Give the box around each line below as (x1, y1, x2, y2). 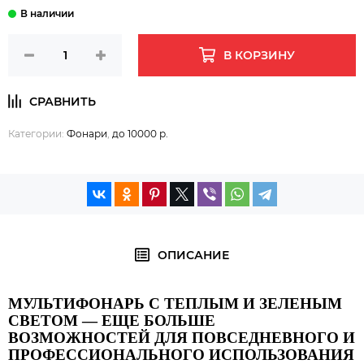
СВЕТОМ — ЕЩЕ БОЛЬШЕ (8, 311, 215, 329)
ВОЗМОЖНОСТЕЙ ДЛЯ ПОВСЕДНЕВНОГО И (8, 328, 355, 346)
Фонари (67, 127, 107, 140)
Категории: (8, 127, 67, 140)
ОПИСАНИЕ (158, 247, 230, 262)
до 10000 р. (112, 127, 168, 140)
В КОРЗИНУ (223, 47, 296, 63)
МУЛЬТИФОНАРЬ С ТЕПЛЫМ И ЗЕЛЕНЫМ (8, 294, 342, 312)
